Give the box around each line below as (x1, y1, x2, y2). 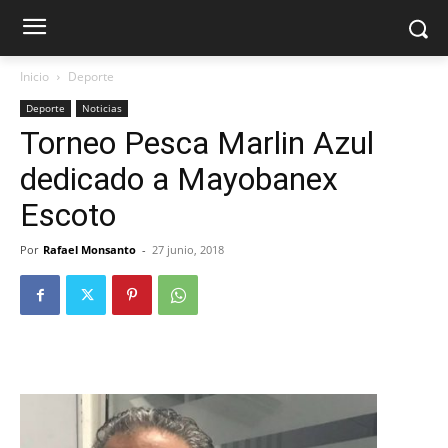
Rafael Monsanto (43, 242, 136, 257)
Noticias (82, 101, 122, 115)
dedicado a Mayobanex (20, 160, 338, 198)
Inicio (20, 68, 49, 85)
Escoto (20, 196, 116, 234)
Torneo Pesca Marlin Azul (20, 124, 374, 162)
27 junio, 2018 (152, 242, 224, 257)
